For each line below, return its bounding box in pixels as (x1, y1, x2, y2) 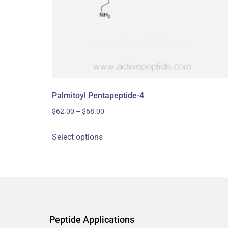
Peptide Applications (49, 214, 134, 225)
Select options (52, 132, 103, 142)
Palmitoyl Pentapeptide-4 (52, 91, 144, 101)
